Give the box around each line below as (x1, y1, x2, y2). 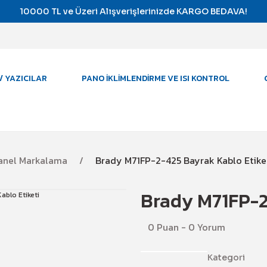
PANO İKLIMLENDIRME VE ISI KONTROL (82, 72, 229, 85)
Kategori (207, 252, 245, 263)
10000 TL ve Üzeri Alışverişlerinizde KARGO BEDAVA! (20, 6, 247, 17)
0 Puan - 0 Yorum (148, 220, 225, 234)
